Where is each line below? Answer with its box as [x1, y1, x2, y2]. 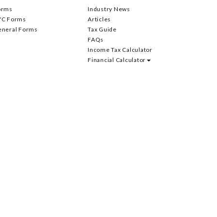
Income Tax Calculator [88, 46, 153, 53]
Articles [88, 15, 111, 23]
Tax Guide [88, 26, 117, 33]
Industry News [88, 5, 130, 13]
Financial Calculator [88, 56, 146, 63]
